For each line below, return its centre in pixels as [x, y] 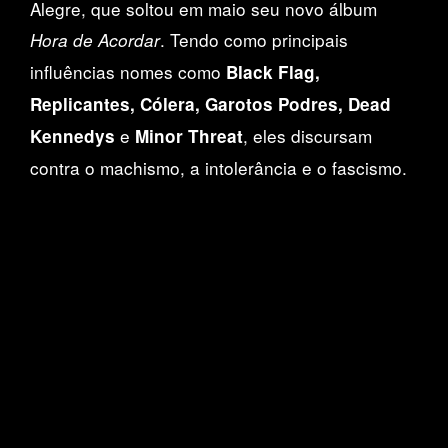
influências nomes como [128, 71]
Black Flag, [273, 71]
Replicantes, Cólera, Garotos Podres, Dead [210, 103]
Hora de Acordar [95, 39]
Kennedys [72, 135]
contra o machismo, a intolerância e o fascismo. [218, 167]
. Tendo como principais [254, 39]
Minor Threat [189, 135]
